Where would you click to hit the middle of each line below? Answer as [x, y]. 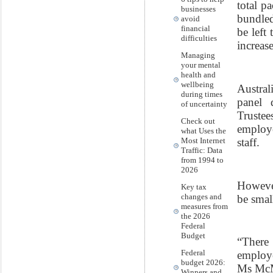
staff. [250, 142]
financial [196, 28]
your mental [201, 65]
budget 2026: [203, 262]
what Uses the [204, 131]
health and [198, 75]
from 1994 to [202, 160]
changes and [201, 197]
